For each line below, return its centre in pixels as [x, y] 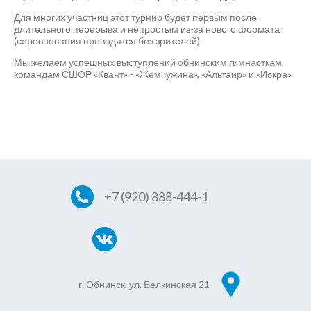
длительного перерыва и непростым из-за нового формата [147, 28]
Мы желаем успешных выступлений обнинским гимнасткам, [149, 62]
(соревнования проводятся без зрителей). [108, 40]
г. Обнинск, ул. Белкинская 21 [144, 284]
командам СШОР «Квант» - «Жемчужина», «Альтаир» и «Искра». [153, 74]
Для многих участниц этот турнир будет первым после [135, 17]
